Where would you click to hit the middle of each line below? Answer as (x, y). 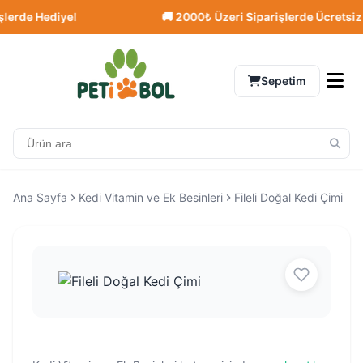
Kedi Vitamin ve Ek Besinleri (151, 197)
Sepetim (284, 81)
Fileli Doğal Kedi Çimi (288, 197)
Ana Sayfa (40, 197)
